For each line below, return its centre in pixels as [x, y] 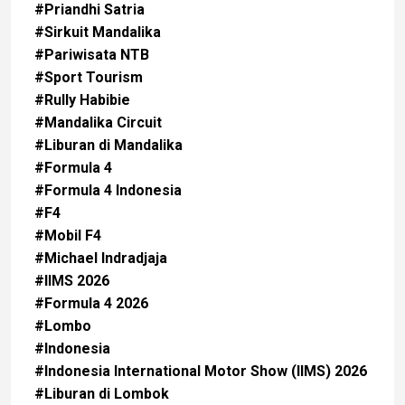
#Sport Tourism [89, 78]
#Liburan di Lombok [102, 394]
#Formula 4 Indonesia [108, 191]
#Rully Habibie [82, 100]
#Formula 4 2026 [91, 304]
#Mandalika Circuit [98, 123]
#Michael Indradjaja [101, 259]
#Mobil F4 [68, 236]
